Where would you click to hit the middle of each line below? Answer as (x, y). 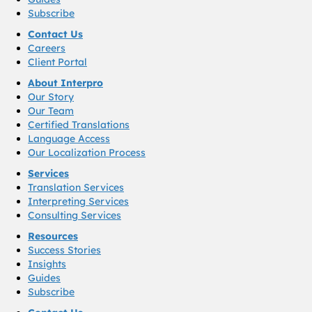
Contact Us (55, 34)
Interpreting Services (78, 201)
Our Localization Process (87, 152)
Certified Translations (79, 124)
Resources (53, 236)
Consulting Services (75, 215)
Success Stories (64, 250)
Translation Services (76, 187)
